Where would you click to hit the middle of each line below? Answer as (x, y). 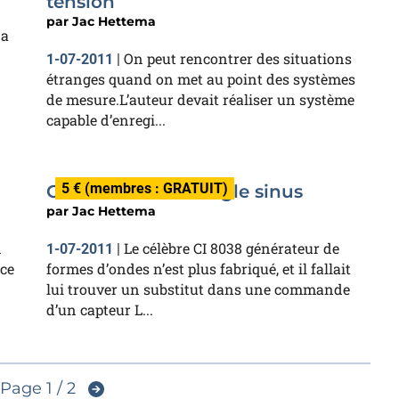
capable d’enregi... (106, 120)
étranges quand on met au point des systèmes (201, 79)
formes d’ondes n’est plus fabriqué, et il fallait (199, 269)
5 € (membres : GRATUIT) (145, 188)
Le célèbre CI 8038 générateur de (232, 248)
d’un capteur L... (100, 309)
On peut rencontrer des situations (238, 58)
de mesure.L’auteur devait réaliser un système (200, 99)
